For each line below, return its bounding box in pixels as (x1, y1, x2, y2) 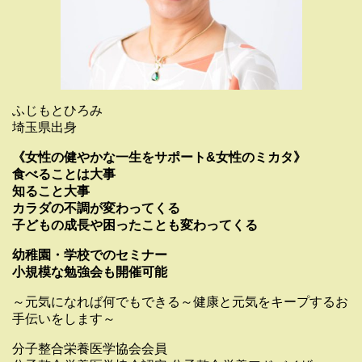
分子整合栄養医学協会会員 (12, 341, 167, 356)
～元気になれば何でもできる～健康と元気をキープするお (12, 294, 348, 309)
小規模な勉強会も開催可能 (12, 264, 167, 279)
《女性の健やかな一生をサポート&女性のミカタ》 (12, 149, 306, 164)
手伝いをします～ (12, 311, 116, 326)
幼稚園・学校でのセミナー (12, 247, 167, 262)
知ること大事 (12, 183, 90, 198)
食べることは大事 (12, 166, 116, 181)
